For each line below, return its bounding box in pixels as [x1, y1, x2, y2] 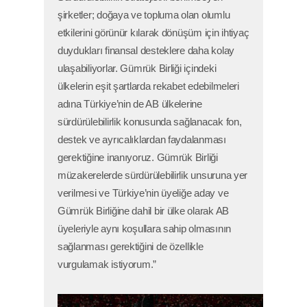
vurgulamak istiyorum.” [58, 259, 157, 271]
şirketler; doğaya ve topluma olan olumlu [58, 10, 230, 21]
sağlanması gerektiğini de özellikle [58, 241, 204, 253]
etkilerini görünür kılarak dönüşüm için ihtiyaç [58, 27, 249, 39]
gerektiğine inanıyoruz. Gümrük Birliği [58, 152, 218, 164]
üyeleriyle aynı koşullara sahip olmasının [58, 223, 232, 235]
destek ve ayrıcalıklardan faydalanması [58, 134, 226, 146]
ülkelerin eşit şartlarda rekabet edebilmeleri [58, 81, 239, 93]
